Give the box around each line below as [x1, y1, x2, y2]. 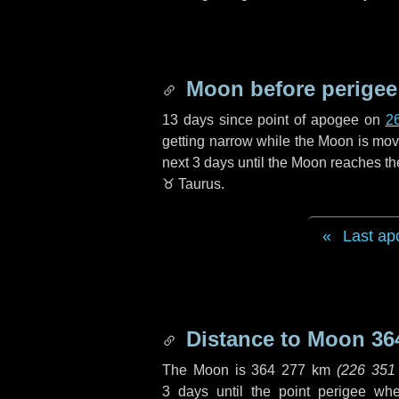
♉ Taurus [162, 176, 221, 191]
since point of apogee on [213, 112, 386, 127]
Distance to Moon [180, 327, 371, 351]
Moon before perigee [180, 77, 397, 101]
